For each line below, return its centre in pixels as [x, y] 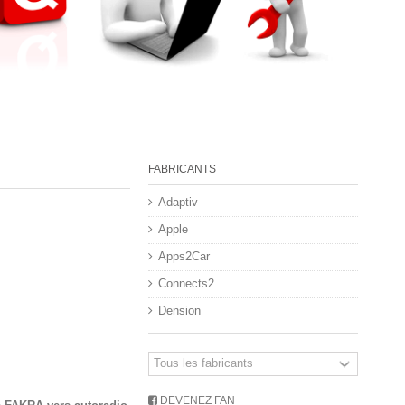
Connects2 [186, 283]
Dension [179, 310]
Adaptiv [178, 202]
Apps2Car [184, 256]
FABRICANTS [182, 169]
